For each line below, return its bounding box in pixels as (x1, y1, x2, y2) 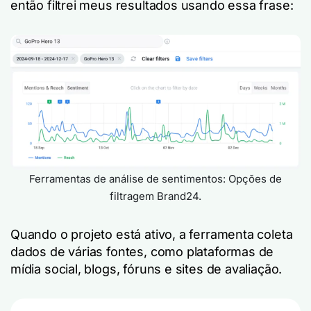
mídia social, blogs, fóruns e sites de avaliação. (10, 262, 283, 277)
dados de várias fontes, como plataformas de (10, 244, 274, 260)
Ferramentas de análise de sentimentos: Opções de (29, 172, 282, 186)
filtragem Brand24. (110, 190, 201, 203)
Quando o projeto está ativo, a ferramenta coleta (10, 227, 293, 242)
